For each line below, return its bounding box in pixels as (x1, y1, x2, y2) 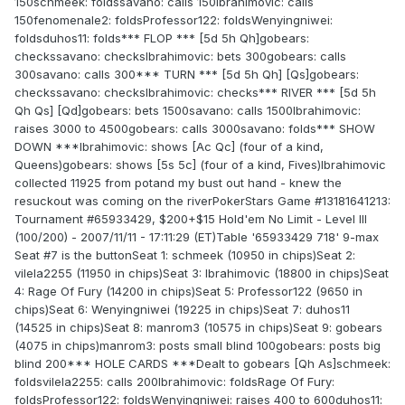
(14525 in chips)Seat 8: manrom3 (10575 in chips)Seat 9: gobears (14, 320, 382, 335)
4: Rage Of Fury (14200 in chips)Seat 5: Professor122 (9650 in (14, 284, 363, 299)
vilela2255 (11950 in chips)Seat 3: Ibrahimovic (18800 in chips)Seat (14, 266, 389, 281)
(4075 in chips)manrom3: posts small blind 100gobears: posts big (14, 338, 381, 353)
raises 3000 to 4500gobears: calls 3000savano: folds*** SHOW (14, 121, 375, 137)
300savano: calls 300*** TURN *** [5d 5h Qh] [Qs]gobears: (14, 67, 359, 82)
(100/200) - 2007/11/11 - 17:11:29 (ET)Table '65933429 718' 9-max (14, 230, 379, 245)
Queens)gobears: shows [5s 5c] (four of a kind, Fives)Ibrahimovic (14, 157, 386, 173)
